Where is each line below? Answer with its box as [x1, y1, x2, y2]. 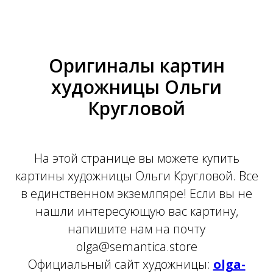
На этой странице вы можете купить [34, 150, 239, 166]
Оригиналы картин [48, 53, 225, 78]
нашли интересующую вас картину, [35, 203, 238, 219]
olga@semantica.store [76, 238, 197, 255]
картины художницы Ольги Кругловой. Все [15, 168, 258, 184]
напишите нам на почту [68, 221, 205, 237]
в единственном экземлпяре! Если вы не [21, 185, 252, 202]
